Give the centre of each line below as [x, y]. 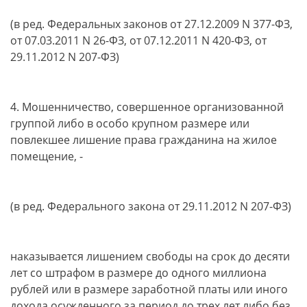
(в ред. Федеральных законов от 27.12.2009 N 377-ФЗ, [151, 24]
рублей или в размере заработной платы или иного [149, 289]
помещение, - [47, 156]
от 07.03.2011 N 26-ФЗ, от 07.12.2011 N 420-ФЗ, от [138, 40]
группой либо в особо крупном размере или [130, 123]
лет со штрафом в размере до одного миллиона [138, 273]
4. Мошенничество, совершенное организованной [147, 107]
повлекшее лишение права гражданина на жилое [144, 140]
